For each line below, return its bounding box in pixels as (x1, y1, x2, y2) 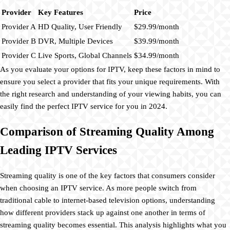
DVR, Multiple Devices (38, 37, 113, 46)
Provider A (2, 23, 36, 31)
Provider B (2, 37, 36, 46)
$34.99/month (134, 51, 179, 60)
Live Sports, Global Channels (38, 51, 132, 60)
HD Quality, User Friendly (38, 23, 122, 31)
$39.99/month (134, 37, 179, 46)
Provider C (2, 51, 36, 60)
